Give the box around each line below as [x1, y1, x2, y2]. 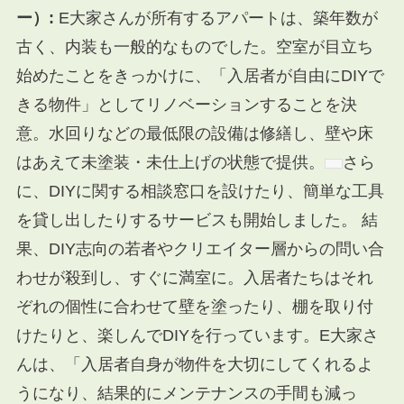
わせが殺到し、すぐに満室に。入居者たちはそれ [15, 269, 373, 288]
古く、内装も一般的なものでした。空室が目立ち [15, 38, 373, 57]
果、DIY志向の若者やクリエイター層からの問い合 [15, 240, 384, 259]
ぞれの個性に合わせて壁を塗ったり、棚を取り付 [15, 298, 373, 317]
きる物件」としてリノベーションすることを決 [15, 96, 357, 115]
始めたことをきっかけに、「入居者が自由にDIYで [15, 67, 384, 86]
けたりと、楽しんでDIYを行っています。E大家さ [15, 326, 379, 345]
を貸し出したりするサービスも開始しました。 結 [15, 211, 378, 230]
